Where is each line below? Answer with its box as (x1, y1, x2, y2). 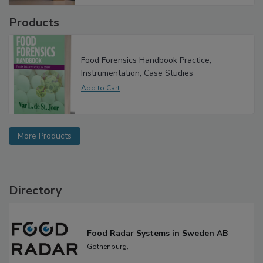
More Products (18, 143, 72, 154)
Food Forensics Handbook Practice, (81, 66, 211, 78)
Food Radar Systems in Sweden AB (87, 240, 228, 251)
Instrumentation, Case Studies (81, 79, 193, 91)
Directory (9, 195, 62, 211)
